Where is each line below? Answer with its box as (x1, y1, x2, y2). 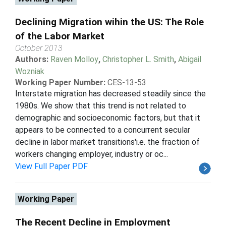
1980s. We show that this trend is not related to (15, 100, 186, 110)
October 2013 (15, 43, 63, 53)
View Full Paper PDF (15, 161, 88, 171)
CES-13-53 (107, 77, 146, 87)
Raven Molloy (50, 54, 98, 64)
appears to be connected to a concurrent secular (15, 125, 190, 135)
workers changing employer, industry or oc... (15, 149, 168, 159)
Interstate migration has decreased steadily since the (15, 88, 206, 98)
